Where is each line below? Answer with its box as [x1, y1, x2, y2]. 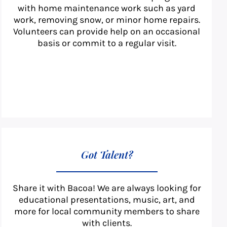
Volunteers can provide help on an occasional [13, 26, 201, 37]
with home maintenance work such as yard [18, 3, 196, 14]
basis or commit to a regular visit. [37, 37, 176, 49]
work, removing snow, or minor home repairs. [13, 14, 200, 26]
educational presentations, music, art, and [18, 194, 195, 206]
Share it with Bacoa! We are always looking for [12, 182, 201, 194]
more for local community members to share [14, 206, 200, 217]
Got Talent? [81, 147, 133, 162]
